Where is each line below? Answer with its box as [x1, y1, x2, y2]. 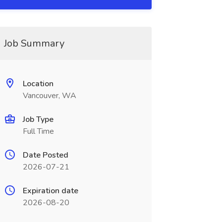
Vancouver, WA [22, 90, 76, 101]
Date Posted [22, 150, 68, 161]
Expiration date [22, 185, 78, 196]
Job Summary [3, 37, 64, 50]
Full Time [22, 126, 54, 137]
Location [22, 78, 54, 89]
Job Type [22, 114, 54, 125]
